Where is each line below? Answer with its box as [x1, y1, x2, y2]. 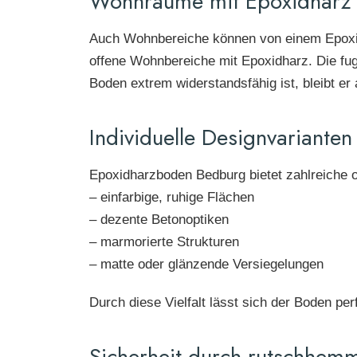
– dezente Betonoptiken [89, 211, 229, 227]
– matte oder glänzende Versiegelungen [89, 256, 324, 272]
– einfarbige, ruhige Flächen [89, 189, 254, 205]
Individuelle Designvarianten [89, 120, 352, 154]
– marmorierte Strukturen [89, 233, 239, 249]
